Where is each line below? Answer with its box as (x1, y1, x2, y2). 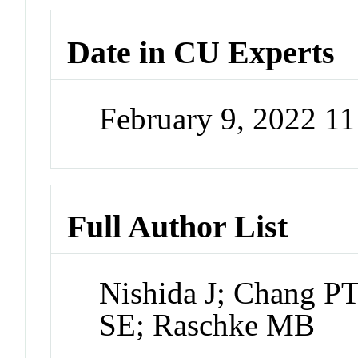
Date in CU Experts (67, 34, 336, 71)
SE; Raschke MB (99, 308, 316, 343)
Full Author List (67, 209, 288, 245)
